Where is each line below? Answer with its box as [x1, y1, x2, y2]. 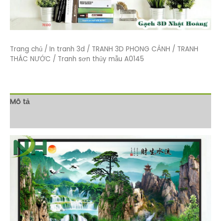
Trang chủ [10, 44, 42, 54]
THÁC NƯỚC [10, 54, 51, 64]
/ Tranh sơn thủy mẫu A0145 [51, 54, 144, 64]
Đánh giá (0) [10, 114, 56, 124]
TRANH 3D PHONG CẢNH [92, 44, 170, 54]
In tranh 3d [49, 44, 85, 54]
